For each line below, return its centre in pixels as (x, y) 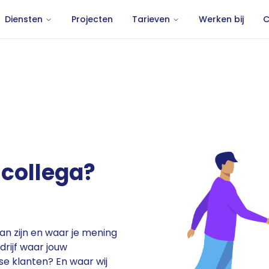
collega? (48, 173)
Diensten (23, 19)
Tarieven (151, 19)
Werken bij (221, 19)
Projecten (92, 19)
